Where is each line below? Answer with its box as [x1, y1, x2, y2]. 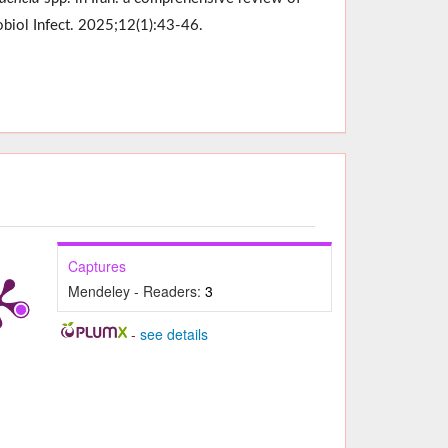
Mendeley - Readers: [68, 280, 206, 301]
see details [139, 323, 208, 344]
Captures [68, 255, 127, 276]
